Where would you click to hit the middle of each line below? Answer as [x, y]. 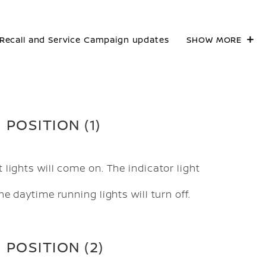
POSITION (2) [53, 247]
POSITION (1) [51, 125]
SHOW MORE [214, 39]
